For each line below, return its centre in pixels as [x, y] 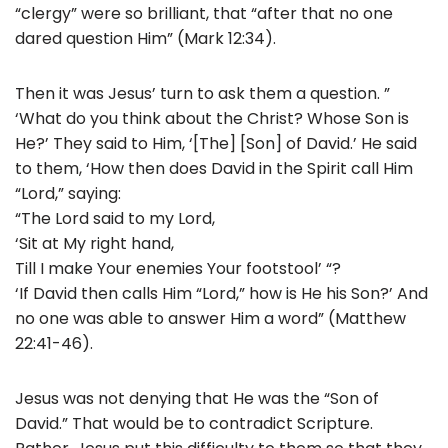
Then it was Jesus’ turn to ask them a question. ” [202, 93]
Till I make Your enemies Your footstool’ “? [178, 268]
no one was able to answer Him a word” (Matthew [210, 318]
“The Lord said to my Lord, [115, 218]
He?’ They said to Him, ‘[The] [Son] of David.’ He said [216, 143]
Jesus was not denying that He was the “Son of [197, 398]
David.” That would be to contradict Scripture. [194, 423]
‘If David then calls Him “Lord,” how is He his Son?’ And [221, 293]
